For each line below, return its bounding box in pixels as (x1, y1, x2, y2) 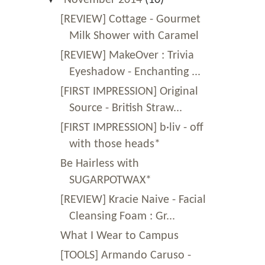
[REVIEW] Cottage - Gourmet (60, 13, 201, 25)
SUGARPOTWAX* (69, 174, 151, 186)
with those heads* (69, 138, 160, 150)
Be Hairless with (60, 157, 139, 170)
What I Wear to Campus (60, 230, 179, 242)
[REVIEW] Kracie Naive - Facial (60, 193, 206, 206)
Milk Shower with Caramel (69, 30, 199, 42)
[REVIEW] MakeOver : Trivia (60, 49, 194, 62)
